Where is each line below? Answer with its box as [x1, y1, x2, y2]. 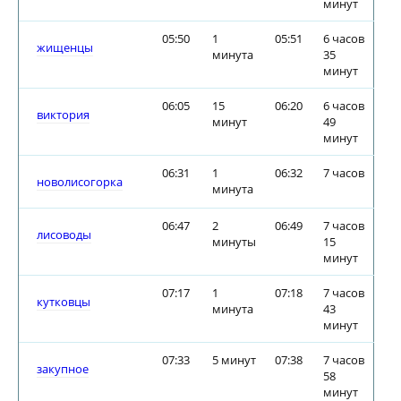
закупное [37, 361, 89, 377]
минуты [212, 234, 256, 250]
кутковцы [37, 294, 90, 310]
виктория [37, 107, 90, 123]
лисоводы [37, 226, 91, 243]
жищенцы [37, 39, 93, 55]
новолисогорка [37, 174, 123, 190]
